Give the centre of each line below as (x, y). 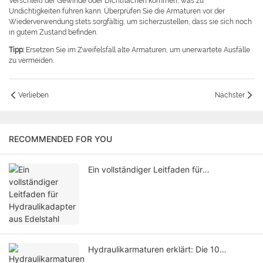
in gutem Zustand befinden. (53, 33)
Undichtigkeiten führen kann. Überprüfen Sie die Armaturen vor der (117, 11)
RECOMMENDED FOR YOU (60, 139)
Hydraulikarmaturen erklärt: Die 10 (154, 249)
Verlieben (33, 95)
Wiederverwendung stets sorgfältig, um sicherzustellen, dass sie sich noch (130, 22)
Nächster (230, 95)
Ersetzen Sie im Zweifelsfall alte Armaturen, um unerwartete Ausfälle (138, 50)
